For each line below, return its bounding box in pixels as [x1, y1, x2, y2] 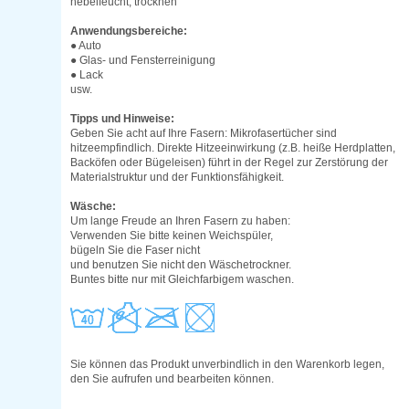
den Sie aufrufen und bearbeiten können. [70, 372, 275, 386]
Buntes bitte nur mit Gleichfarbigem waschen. [70, 273, 295, 287]
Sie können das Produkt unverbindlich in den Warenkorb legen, [70, 358, 385, 372]
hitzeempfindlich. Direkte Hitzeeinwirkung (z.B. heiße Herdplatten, [70, 142, 396, 155]
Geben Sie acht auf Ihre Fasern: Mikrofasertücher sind [70, 127, 338, 141]
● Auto [70, 39, 102, 53]
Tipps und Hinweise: [70, 112, 175, 126]
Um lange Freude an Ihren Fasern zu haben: [70, 215, 291, 228]
